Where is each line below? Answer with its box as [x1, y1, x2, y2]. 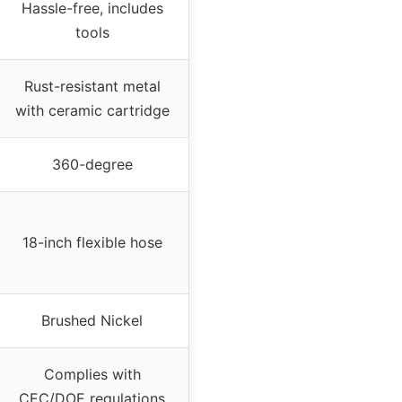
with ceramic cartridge [14, 101, 170, 120]
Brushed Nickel [41, 311, 143, 330]
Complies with [43, 365, 141, 384]
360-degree [51, 155, 133, 174]
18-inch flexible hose [22, 233, 162, 252]
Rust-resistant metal [23, 77, 161, 96]
